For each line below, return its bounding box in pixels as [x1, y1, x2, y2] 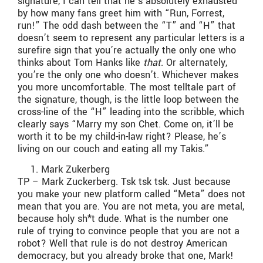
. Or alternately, [161, 55, 227, 69]
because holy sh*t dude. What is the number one [18, 212, 228, 226]
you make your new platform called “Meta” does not [18, 187, 245, 201]
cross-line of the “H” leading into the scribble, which [18, 104, 244, 119]
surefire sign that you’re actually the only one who [18, 43, 236, 57]
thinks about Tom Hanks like [18, 55, 143, 69]
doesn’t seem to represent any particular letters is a [18, 31, 245, 45]
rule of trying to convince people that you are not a [18, 224, 240, 238]
